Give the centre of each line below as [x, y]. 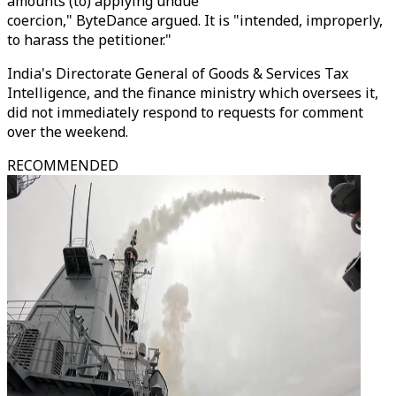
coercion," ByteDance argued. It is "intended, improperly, [195, 20]
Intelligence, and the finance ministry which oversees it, [193, 93]
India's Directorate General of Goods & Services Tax [178, 73]
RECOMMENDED [63, 165]
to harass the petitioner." [89, 40]
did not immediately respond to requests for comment [185, 112]
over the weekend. [68, 132]
